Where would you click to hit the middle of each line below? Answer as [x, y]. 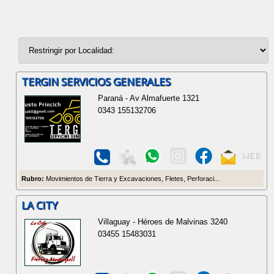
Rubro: [33, 178]
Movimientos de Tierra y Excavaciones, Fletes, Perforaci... [132, 178]
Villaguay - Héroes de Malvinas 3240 [163, 222]
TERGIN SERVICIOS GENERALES [96, 81]
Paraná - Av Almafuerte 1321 [149, 98]
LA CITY [40, 206]
